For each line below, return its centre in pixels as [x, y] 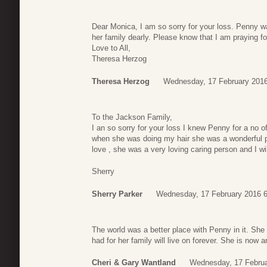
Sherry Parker [117, 194]
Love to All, [111, 48]
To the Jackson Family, [132, 117]
